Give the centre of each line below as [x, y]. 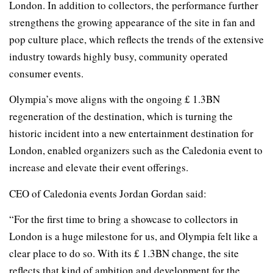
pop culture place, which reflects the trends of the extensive [136, 39]
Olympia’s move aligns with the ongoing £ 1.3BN [115, 99]
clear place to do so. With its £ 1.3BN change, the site [124, 253]
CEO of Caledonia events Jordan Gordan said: [108, 193]
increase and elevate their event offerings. [99, 168]
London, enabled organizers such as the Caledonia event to [136, 151]
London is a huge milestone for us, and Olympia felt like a [133, 236]
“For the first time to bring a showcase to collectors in [124, 219]
